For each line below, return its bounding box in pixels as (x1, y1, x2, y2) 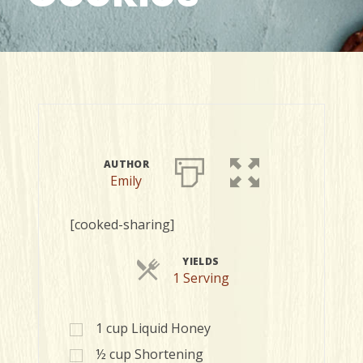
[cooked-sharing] (70, 216, 174, 233)
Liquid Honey (131, 319, 211, 337)
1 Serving (173, 269, 229, 287)
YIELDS (182, 254, 220, 268)
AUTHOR (103, 157, 150, 171)
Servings (228, 268, 281, 286)
